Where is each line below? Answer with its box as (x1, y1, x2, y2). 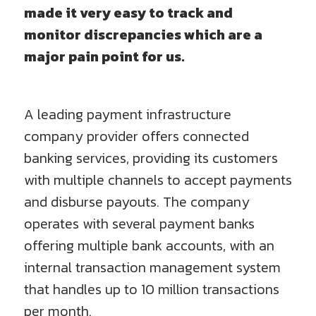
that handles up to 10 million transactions (24, 279, 279, 300)
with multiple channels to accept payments (24, 169, 292, 190)
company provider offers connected (24, 126, 249, 147)
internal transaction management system (24, 257, 281, 278)
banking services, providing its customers (24, 147, 278, 169)
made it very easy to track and (24, 2, 233, 23)
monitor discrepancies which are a (24, 24, 262, 45)
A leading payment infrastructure (24, 104, 231, 125)
